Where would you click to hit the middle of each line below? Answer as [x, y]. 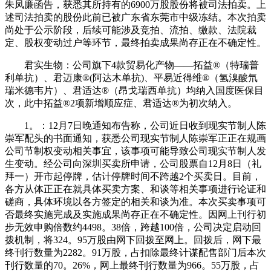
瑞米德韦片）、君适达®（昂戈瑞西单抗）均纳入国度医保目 [134, 90]
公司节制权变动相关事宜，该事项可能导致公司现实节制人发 [135, 151]
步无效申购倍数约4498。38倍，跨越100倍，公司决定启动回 [133, 227]
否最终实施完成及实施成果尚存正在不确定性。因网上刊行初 [135, 214]
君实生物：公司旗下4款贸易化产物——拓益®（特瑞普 [132, 65]
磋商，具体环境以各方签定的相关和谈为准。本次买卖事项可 [135, 201]
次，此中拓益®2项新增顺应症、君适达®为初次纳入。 [121, 103]
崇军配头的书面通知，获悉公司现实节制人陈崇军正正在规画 [135, 138]
